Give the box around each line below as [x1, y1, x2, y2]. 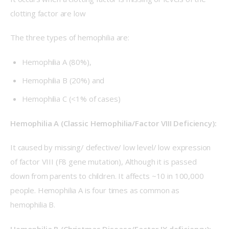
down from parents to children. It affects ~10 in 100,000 [10, 171, 206, 181]
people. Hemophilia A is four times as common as [10, 185, 181, 196]
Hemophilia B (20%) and [21, 75, 105, 85]
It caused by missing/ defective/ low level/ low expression [10, 142, 213, 153]
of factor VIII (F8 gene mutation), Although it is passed [10, 156, 199, 167]
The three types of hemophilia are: [10, 32, 129, 43]
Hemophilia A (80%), [21, 56, 91, 67]
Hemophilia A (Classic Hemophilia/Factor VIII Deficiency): [10, 118, 217, 128]
